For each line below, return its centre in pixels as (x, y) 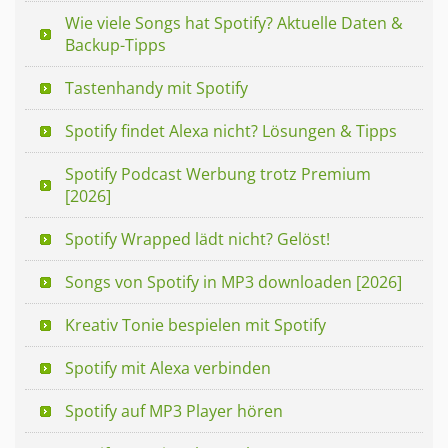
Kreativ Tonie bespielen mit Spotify (195, 324)
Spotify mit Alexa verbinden (168, 367)
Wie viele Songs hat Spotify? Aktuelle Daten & (234, 22)
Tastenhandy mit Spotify (156, 87)
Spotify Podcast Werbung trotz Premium (218, 173)
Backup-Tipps (115, 44)
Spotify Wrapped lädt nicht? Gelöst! (197, 238)
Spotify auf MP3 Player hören (174, 410)
